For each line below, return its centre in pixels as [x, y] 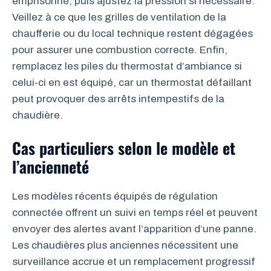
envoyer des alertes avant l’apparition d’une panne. [134, 229]
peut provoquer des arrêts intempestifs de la [118, 99]
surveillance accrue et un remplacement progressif [134, 262]
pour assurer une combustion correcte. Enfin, [120, 50]
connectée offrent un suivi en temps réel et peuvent [135, 213]
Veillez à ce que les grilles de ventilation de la [119, 17]
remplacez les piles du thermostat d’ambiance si [127, 66]
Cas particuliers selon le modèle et [124, 148]
